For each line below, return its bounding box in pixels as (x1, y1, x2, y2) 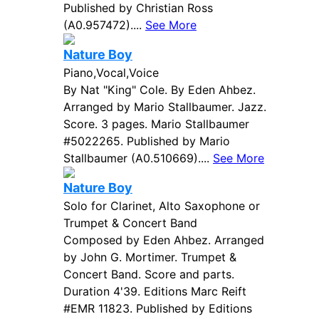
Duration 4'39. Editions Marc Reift (63, 284, 246, 298)
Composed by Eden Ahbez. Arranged (63, 233, 264, 247)
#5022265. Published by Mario (63, 134, 230, 148)
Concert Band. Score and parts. (63, 267, 234, 281)
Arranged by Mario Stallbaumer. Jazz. (63, 100, 266, 114)
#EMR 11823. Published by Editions (63, 301, 252, 315)
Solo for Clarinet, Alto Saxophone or (63, 199, 260, 213)
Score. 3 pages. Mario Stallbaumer (63, 117, 249, 131)
